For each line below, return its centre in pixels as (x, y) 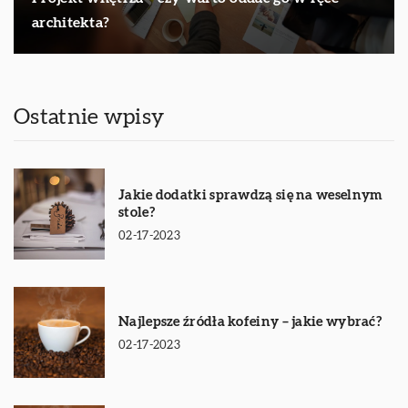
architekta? (71, 23)
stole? (137, 212)
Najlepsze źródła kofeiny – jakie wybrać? (250, 322)
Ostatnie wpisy (89, 118)
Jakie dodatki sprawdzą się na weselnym (251, 195)
